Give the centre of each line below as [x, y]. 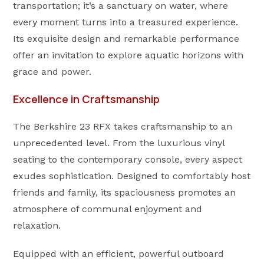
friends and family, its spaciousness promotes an [125, 192]
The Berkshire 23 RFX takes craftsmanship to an [123, 126]
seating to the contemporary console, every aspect [128, 159]
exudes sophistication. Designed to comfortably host [132, 176]
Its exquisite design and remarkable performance [126, 39]
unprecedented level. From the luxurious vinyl [119, 143]
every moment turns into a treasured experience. [126, 22]
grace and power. [52, 72]
